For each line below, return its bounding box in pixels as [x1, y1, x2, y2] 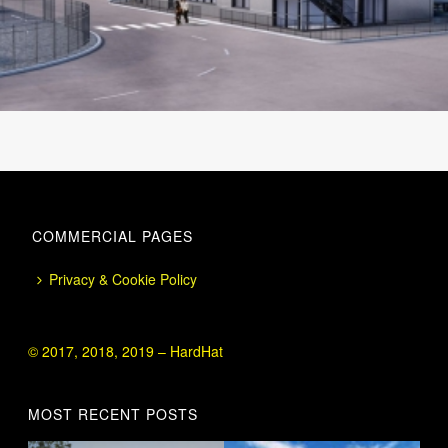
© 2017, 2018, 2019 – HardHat [28, 340, 224, 361]
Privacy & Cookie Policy [49, 268, 198, 289]
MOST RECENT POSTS [28, 403, 199, 424]
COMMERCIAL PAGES [32, 225, 194, 246]
